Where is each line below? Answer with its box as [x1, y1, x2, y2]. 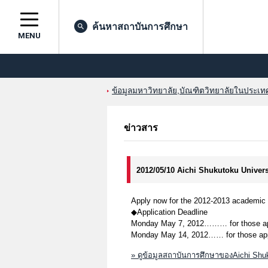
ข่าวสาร [124, 123, 158, 133]
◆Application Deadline [131, 208, 208, 217]
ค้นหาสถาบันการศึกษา [92, 22, 188, 32]
